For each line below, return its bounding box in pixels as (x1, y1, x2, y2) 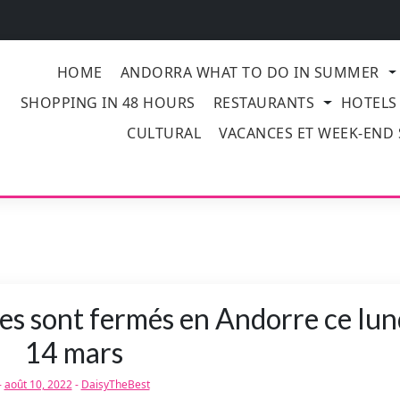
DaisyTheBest (80, 377, 150, 392)
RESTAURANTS (212, 93, 315, 112)
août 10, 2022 (4, 377, 72, 392)
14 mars (24, 335, 123, 370)
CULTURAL (127, 123, 202, 143)
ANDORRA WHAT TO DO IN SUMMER (120, 62, 379, 82)
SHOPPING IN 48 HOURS (20, 93, 196, 112)
